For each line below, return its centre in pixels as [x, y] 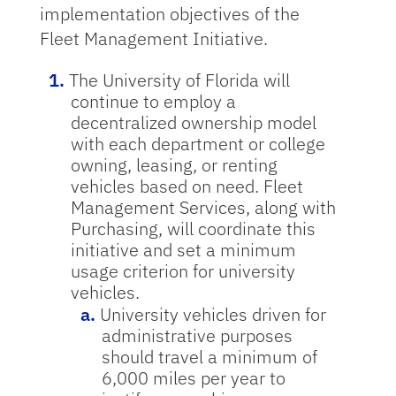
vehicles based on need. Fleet [187, 186]
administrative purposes [197, 335]
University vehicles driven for [213, 314]
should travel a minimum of [209, 357]
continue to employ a [153, 101]
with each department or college [198, 144]
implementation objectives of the [169, 14]
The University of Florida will [179, 80]
